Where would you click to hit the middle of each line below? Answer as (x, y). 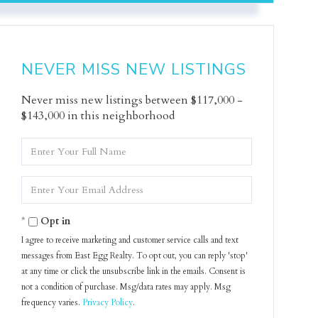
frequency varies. (52, 302)
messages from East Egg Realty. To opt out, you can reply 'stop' (135, 256)
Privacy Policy (108, 302)
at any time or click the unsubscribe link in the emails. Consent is (134, 271)
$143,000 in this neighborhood (98, 116)
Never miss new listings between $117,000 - (132, 100)
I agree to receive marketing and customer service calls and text (130, 240)
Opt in (56, 221)
